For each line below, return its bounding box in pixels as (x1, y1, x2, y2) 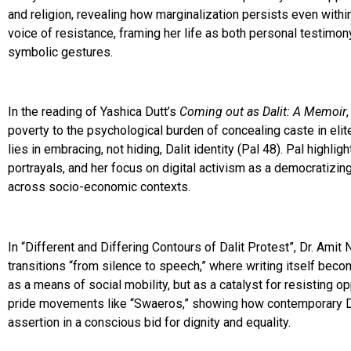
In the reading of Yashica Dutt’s (8, 104, 179, 120)
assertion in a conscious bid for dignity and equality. (8, 315, 291, 331)
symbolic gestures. (8, 44, 113, 60)
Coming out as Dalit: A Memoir (179, 104, 346, 120)
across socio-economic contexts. (8, 179, 190, 195)
